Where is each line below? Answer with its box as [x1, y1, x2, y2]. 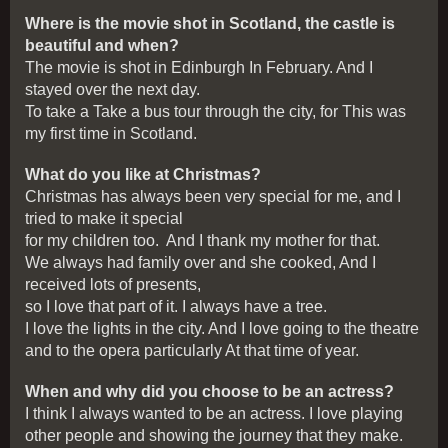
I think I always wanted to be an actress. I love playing [25, 405, 403, 423]
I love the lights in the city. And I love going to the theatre [25, 320, 419, 338]
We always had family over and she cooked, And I [25, 254, 376, 272]
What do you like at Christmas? [25, 166, 261, 184]
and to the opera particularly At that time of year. [25, 342, 359, 360]
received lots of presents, [25, 276, 201, 294]
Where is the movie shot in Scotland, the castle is [25, 15, 395, 33]
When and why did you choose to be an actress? [25, 383, 394, 401]
